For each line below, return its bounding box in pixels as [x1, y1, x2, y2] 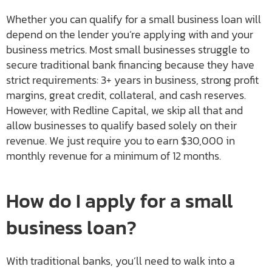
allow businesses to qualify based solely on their [6, 117, 237, 134]
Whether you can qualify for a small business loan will [6, 11, 261, 28]
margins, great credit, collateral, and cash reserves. [6, 87, 246, 104]
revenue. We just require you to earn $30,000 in [6, 132, 235, 149]
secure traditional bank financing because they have [6, 56, 254, 73]
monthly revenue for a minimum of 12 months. [6, 148, 221, 165]
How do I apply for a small [6, 186, 233, 216]
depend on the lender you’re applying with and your [6, 26, 253, 43]
